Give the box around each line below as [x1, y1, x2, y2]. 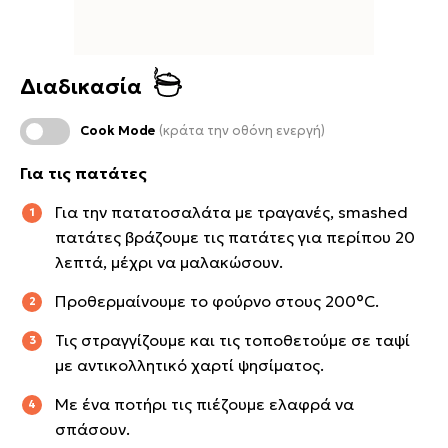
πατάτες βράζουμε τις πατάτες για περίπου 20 [55, 226, 415, 247]
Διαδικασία [20, 73, 142, 100]
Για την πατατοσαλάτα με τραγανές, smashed [55, 201, 408, 222]
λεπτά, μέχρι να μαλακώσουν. [55, 251, 283, 272]
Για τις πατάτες [20, 162, 151, 183]
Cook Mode [80, 122, 159, 140]
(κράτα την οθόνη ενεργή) [159, 122, 325, 140]
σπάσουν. [55, 418, 130, 439]
